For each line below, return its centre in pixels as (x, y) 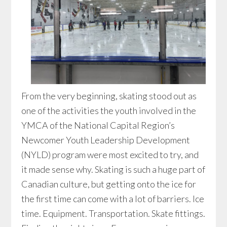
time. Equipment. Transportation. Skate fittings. (113, 213)
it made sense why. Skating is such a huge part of (113, 169)
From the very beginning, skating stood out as (109, 96)
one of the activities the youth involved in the (109, 110)
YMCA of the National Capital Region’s (98, 125)
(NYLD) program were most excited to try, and (110, 155)
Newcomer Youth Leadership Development (106, 140)
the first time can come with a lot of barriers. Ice (113, 199)
